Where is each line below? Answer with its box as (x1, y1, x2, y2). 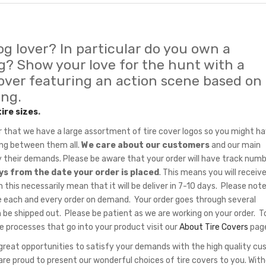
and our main (210, 140, 261, 150)
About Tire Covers (179, 221, 248, 232)
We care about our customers (81, 140, 210, 150)
